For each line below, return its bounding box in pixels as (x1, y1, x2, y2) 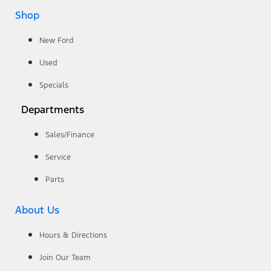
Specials (39, 80, 68, 91)
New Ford (39, 36, 74, 46)
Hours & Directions (39, 230, 107, 241)
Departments (21, 103, 84, 117)
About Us (15, 203, 59, 217)
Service (45, 152, 71, 163)
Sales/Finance (45, 130, 94, 140)
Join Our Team (39, 253, 91, 263)
